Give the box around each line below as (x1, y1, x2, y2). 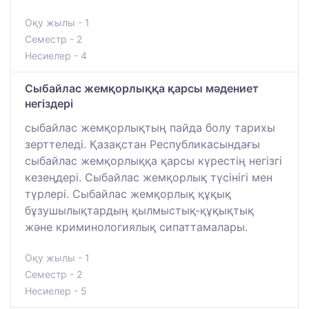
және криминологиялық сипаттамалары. (25, 219, 248, 234)
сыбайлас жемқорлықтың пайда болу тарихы (25, 120, 275, 134)
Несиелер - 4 (25, 49, 87, 61)
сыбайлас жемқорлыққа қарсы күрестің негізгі (25, 153, 282, 168)
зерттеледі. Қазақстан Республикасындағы (25, 137, 260, 151)
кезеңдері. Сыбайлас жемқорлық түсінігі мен (25, 170, 272, 184)
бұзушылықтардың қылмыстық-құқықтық (25, 203, 254, 217)
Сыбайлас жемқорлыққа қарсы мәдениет (25, 81, 259, 95)
